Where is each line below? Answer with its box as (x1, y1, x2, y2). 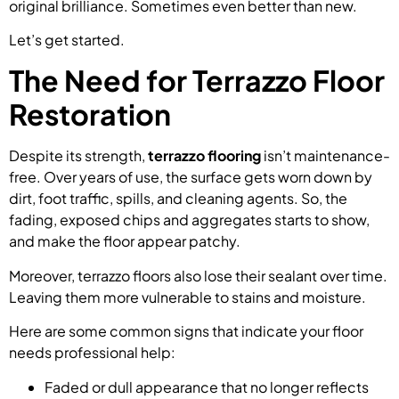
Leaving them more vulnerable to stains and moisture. (9, 287, 366, 306)
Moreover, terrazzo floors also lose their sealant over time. (9, 265, 387, 285)
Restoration (9, 96, 171, 133)
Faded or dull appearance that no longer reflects (45, 377, 369, 396)
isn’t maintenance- (261, 146, 390, 166)
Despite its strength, (9, 146, 148, 166)
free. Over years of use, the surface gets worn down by (9, 167, 372, 187)
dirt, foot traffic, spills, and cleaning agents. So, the (9, 189, 347, 208)
